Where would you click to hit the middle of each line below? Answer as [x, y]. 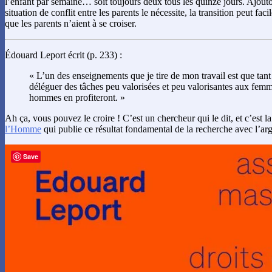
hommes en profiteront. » [77, 98]
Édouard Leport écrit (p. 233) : [63, 55]
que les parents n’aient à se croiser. [71, 24]
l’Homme [23, 129]
